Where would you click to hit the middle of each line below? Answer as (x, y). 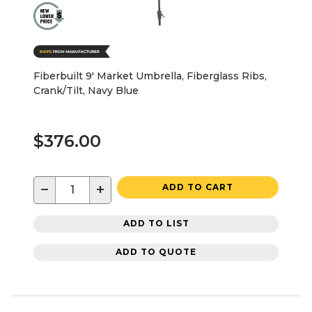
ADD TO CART (198, 187)
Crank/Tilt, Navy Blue (86, 90)
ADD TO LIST (156, 224)
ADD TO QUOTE (156, 252)
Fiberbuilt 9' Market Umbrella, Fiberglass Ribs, (150, 76)
